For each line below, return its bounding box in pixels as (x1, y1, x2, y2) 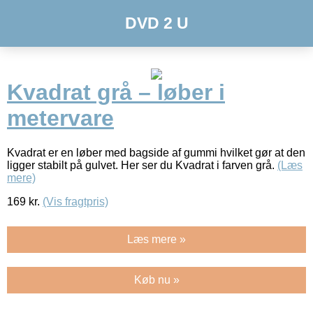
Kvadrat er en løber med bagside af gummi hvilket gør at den (7, 146, 305, 159)
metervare (7, 105, 114, 131)
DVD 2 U (124, 14, 189, 32)
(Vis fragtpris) (43, 195, 108, 208)
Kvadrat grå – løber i (7, 80, 225, 105)
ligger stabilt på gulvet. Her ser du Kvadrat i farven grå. (7, 159, 277, 171)
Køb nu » (133, 273, 180, 286)
